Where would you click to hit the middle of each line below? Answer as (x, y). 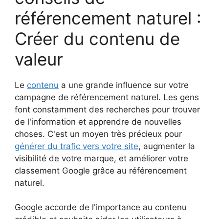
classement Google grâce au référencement (101, 170)
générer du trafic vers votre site (77, 146)
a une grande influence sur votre (124, 85)
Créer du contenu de (97, 38)
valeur (39, 59)
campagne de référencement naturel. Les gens (107, 97)
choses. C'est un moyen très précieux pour (98, 134)
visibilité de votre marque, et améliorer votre (101, 158)
